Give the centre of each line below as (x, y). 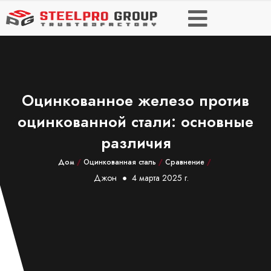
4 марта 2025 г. (160, 178)
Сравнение (184, 162)
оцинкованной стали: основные (135, 122)
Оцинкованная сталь (119, 162)
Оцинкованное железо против (135, 100)
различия (135, 143)
